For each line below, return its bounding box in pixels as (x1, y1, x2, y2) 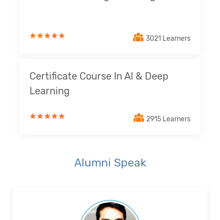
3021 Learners (145, 34, 191, 43)
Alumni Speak (74, 156, 146, 170)
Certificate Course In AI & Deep (29, 70, 168, 82)
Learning (29, 85, 70, 97)
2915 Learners (146, 114, 191, 123)
